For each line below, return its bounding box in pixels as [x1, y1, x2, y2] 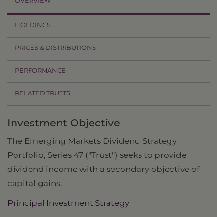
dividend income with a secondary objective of [7, 164, 200, 174]
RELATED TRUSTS [15, 89, 70, 97]
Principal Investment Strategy [7, 198, 129, 208]
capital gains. [7, 178, 62, 188]
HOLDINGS [15, 21, 51, 29]
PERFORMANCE [15, 66, 66, 75]
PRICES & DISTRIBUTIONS [15, 44, 96, 52]
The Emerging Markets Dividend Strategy [7, 136, 177, 146]
